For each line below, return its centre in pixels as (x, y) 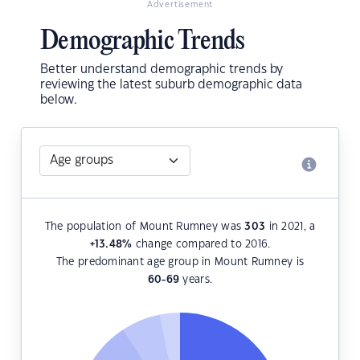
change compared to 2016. (201, 245)
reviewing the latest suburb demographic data (171, 85)
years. (196, 280)
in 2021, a (290, 227)
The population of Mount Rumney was (145, 227)
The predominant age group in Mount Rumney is (180, 262)
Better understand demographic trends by (162, 70)
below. (59, 100)
